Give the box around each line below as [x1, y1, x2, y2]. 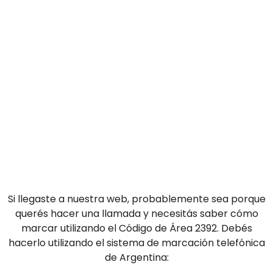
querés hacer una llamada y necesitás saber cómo [15, 206, 258, 221]
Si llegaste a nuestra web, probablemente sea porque [7, 191, 266, 206]
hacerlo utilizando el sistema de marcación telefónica [8, 235, 265, 250]
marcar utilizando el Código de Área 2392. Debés [21, 221, 252, 235]
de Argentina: [104, 250, 169, 264]
